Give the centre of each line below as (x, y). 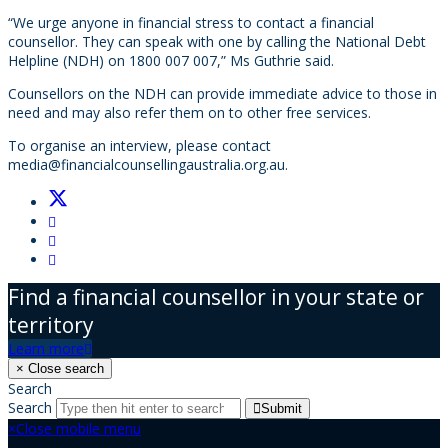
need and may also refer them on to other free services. (189, 112)
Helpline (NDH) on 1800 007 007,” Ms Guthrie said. (171, 60)
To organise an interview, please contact (139, 145)
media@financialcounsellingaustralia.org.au (146, 164)
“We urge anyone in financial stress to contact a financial (191, 22)
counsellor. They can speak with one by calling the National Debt (217, 41)
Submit (281, 408)
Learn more (46, 348)
